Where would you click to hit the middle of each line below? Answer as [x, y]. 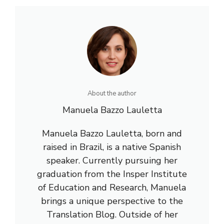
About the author [112, 93]
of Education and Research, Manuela [112, 187]
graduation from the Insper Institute [112, 174]
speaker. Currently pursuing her [112, 160]
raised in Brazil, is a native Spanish [112, 147]
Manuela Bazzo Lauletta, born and [112, 133]
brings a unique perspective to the [112, 201]
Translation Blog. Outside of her [112, 214]
